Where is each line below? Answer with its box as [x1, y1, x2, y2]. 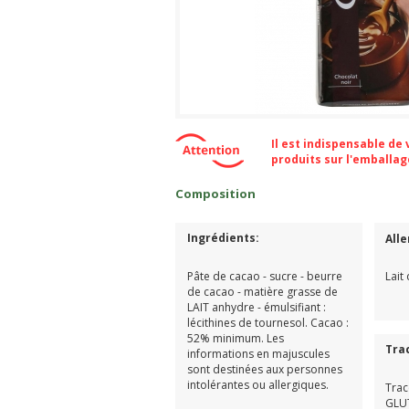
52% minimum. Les [186, 330, 284, 346]
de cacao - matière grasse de [186, 283, 338, 299]
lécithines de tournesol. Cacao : [186, 314, 349, 330]
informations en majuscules [186, 345, 330, 362]
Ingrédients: [186, 229, 262, 246]
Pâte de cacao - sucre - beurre [186, 267, 342, 284]
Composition [175, 184, 256, 202]
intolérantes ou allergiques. [186, 376, 329, 393]
